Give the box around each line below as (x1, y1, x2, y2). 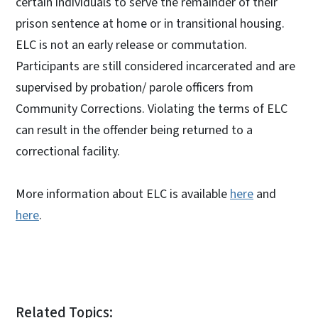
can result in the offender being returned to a (16, 121, 253, 139)
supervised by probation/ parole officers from (16, 78, 253, 97)
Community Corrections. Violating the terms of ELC (16, 99, 287, 118)
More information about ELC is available (16, 185, 230, 203)
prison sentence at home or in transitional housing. (16, 14, 285, 33)
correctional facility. (16, 142, 120, 160)
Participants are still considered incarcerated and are (16, 57, 295, 75)
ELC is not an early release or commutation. (16, 35, 247, 54)
